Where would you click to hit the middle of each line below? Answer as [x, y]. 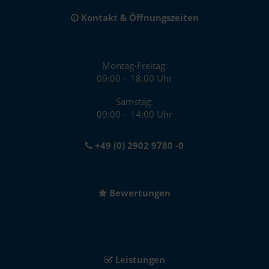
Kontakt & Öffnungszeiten [138, 17]
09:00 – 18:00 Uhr [134, 78]
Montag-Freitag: [134, 65]
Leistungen [139, 259]
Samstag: [134, 101]
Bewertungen [139, 192]
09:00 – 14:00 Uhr [134, 114]
